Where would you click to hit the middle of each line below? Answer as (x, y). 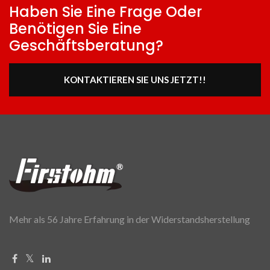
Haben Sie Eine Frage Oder (105, 12)
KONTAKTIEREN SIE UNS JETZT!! (135, 80)
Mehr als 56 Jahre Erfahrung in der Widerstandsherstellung (130, 219)
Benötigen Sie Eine (75, 29)
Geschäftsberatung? (86, 46)
